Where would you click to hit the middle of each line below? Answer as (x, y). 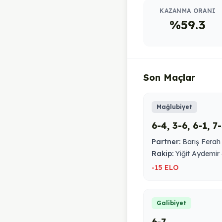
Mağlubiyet (174, 107)
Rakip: (163, 154)
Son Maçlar (169, 78)
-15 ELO (165, 167)
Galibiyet (171, 203)
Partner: (166, 142)
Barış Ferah (200, 142)
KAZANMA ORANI (188, 11)
